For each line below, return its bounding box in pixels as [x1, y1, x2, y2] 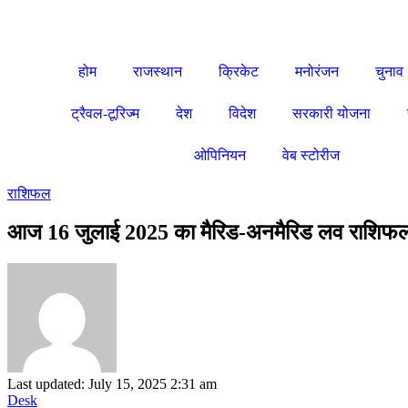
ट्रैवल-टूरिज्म [70, 106, 139, 121]
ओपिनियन [194, 148, 246, 163]
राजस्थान [133, 64, 182, 79]
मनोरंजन [295, 64, 339, 79]
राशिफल [7, 186, 51, 201]
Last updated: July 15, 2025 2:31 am [7, 375, 217, 392]
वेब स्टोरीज [282, 148, 340, 163]
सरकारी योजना [291, 106, 371, 121]
